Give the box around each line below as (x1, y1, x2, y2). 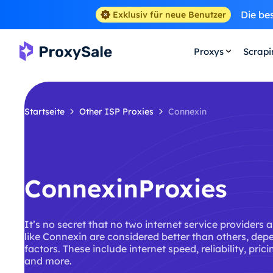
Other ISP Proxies (79, 106, 154, 117)
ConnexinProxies (24, 173, 227, 204)
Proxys (193, 45, 224, 57)
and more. (24, 255, 72, 267)
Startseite (24, 106, 65, 117)
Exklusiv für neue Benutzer (112, 9, 226, 20)
